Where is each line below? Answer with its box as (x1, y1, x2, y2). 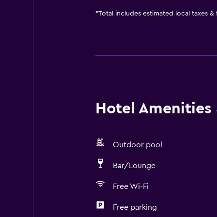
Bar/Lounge (112, 162, 155, 170)
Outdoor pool (112, 141, 162, 149)
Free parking (112, 203, 157, 211)
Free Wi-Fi (112, 183, 149, 190)
